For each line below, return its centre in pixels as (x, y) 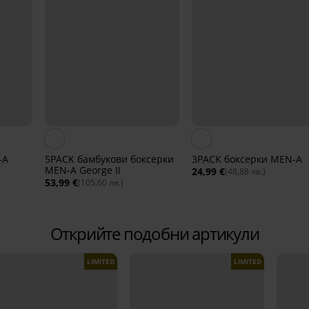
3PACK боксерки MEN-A (247, 159)
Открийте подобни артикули (154, 234)
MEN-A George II (82, 170)
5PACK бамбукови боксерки (109, 159)
